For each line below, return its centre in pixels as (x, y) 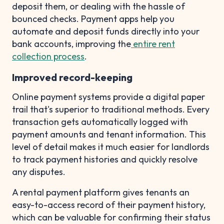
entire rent (153, 43)
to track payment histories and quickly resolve (105, 159)
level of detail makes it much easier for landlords (111, 146)
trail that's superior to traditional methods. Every (111, 109)
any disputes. (39, 171)
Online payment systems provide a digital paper (108, 96)
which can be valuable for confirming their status (111, 217)
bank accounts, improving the (71, 43)
